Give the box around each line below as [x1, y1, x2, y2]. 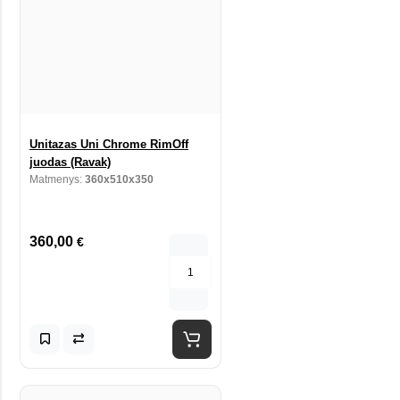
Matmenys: [29, 172, 85, 186]
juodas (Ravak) [29, 154, 111, 169]
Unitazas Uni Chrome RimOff [29, 137, 188, 151]
